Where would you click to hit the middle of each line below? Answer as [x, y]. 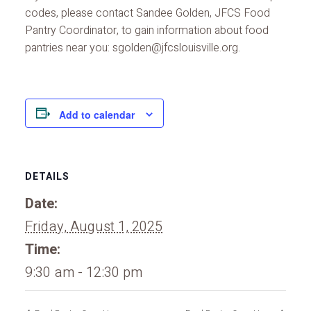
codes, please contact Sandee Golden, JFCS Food [148, 14]
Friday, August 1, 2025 [94, 226]
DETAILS [47, 176]
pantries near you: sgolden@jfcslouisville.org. [133, 48]
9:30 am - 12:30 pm [84, 272]
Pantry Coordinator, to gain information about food [147, 31]
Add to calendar [97, 114]
